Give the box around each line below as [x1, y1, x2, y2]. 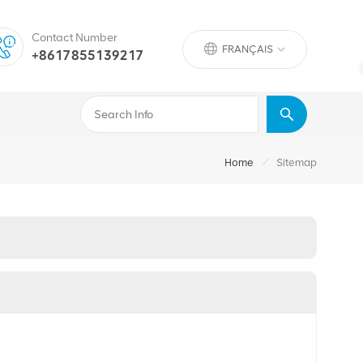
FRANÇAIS [222, 43, 274, 55]
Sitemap [276, 156, 317, 169]
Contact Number [31, 31, 117, 45]
